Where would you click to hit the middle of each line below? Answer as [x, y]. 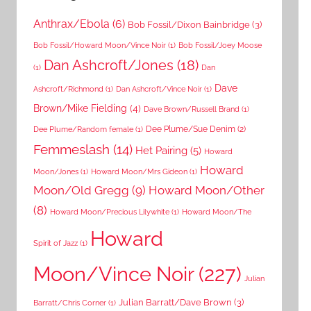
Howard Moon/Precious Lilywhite [110, 212]
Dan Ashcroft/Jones [109, 66]
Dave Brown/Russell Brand [192, 109]
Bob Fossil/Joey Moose [220, 45]
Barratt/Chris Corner [70, 303]
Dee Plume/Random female [83, 129]
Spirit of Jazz [56, 243]
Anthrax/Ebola [72, 24]
